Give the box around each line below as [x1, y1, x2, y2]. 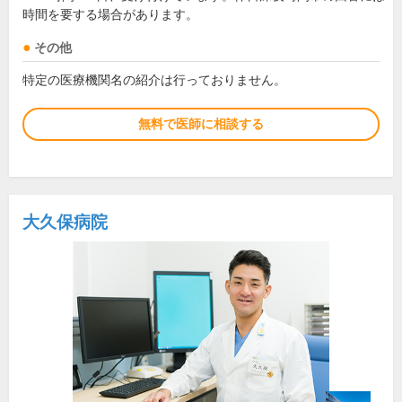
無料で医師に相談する [138, 117, 264, 131]
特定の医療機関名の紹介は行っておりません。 [22, 73, 286, 87]
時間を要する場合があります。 [22, 8, 198, 22]
